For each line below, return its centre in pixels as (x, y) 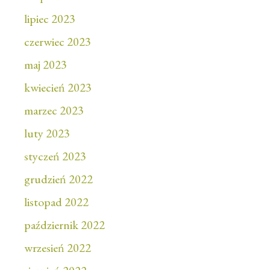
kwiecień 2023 (58, 88)
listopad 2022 (56, 202)
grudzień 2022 (58, 179)
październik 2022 (64, 225)
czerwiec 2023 (58, 42)
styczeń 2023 (55, 156)
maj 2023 (46, 65)
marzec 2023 (54, 111)
